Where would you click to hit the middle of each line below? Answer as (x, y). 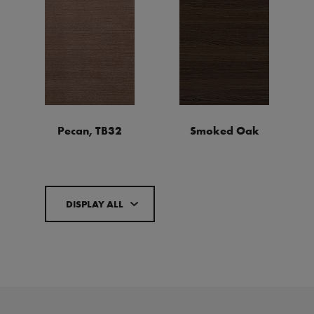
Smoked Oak (224, 130)
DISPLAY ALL (95, 204)
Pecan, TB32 (90, 130)
